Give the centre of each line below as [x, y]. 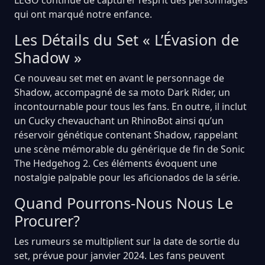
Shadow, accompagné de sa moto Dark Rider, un [122, 92]
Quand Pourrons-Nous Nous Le [124, 203]
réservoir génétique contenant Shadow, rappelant [126, 135]
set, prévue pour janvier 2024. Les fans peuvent [119, 255]
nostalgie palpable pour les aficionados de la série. [127, 177]
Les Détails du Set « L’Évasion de [127, 39]
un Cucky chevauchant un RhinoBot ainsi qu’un [119, 120]
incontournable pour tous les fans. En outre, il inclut [130, 106]
